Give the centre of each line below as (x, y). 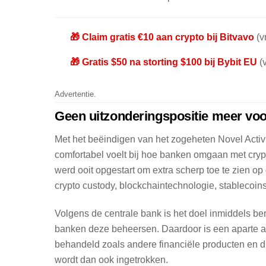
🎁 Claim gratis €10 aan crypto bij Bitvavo (162, 37)
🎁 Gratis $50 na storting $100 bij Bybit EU (163, 62)
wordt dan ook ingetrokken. (111, 259)
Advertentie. (75, 94)
